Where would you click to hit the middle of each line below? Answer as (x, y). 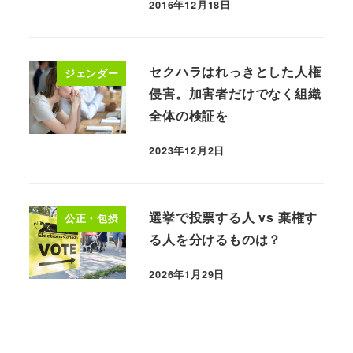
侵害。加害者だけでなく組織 (235, 93)
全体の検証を (189, 115)
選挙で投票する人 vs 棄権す (234, 217)
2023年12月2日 (187, 151)
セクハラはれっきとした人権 (235, 71)
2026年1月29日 (187, 274)
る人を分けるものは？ (216, 239)
